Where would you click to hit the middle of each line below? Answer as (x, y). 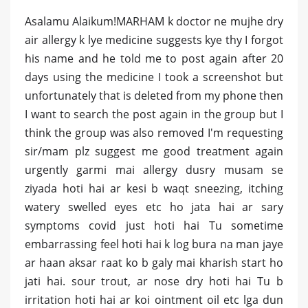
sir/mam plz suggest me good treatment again (154, 152)
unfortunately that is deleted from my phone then (154, 96)
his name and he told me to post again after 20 (154, 59)
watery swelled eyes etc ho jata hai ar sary (154, 207)
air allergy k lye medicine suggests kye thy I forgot (154, 40)
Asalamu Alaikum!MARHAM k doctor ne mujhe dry (154, 22)
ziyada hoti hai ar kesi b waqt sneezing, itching (154, 189)
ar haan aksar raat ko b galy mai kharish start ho (154, 263)
